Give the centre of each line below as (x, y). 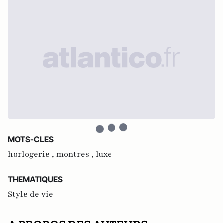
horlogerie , (32, 154)
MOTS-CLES (31, 139)
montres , (76, 154)
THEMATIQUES (35, 179)
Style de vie (31, 194)
